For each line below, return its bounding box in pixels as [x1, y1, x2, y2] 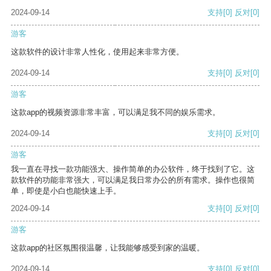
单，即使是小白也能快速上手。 [11, 186, 121, 196]
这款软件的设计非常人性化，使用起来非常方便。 [11, 47, 184, 57]
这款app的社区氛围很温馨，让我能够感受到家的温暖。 [11, 243, 204, 253]
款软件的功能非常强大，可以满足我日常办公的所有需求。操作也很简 [11, 175, 255, 185]
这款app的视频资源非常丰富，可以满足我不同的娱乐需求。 [11, 108, 220, 117]
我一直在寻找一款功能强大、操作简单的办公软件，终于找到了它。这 [11, 165, 255, 174]
